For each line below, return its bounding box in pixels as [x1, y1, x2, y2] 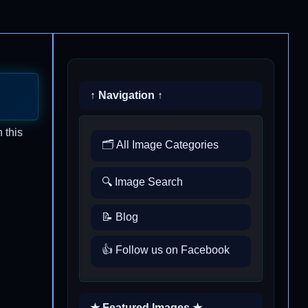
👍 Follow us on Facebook [102, 244, 230, 256]
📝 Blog [102, 210, 138, 223]
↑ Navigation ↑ [90, 89, 163, 101]
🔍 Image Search [102, 175, 183, 188]
